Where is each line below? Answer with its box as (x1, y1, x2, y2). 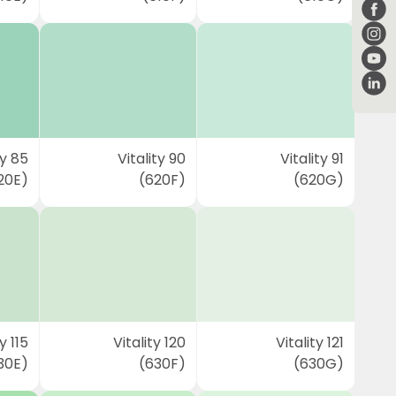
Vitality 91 (279, 148, 344, 169)
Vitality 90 (118, 148, 187, 169)
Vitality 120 (113, 332, 187, 353)
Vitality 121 (275, 332, 344, 353)
